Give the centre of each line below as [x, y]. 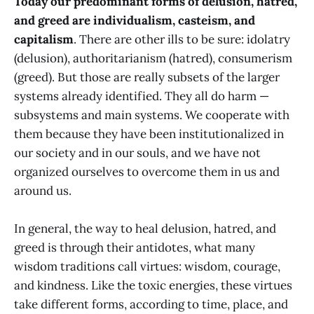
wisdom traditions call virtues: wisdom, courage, [147, 267]
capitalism [44, 40]
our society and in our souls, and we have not [137, 153]
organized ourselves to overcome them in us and [147, 172]
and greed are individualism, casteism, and [135, 21]
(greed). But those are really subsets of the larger [147, 77]
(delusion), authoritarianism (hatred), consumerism [153, 59]
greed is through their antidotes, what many [135, 248]
